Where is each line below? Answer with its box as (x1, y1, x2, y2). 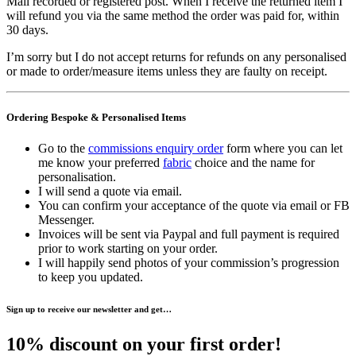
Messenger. (38, 212, 95, 226)
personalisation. (38, 169, 116, 184)
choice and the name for (192, 155, 315, 169)
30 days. (6, 23, 48, 37)
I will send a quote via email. (38, 184, 182, 198)
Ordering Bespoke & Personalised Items (6, 110, 186, 123)
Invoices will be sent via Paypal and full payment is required (38, 226, 339, 241)
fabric (163, 155, 192, 169)
